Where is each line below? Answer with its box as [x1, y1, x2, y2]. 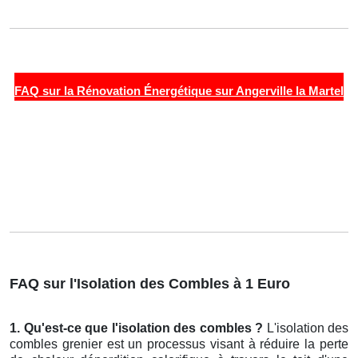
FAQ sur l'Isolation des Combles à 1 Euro [10, 276, 290, 292]
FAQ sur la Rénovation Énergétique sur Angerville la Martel [14, 85, 344, 98]
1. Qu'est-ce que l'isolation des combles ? [10, 321, 263, 336]
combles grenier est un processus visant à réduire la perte [10, 337, 348, 352]
